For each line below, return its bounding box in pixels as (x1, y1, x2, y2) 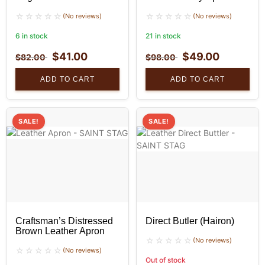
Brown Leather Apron (15, 226, 105, 237)
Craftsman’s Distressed (15, 216, 113, 227)
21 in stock (146, 31, 181, 41)
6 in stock (15, 31, 48, 41)
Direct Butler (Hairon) (146, 216, 234, 227)
